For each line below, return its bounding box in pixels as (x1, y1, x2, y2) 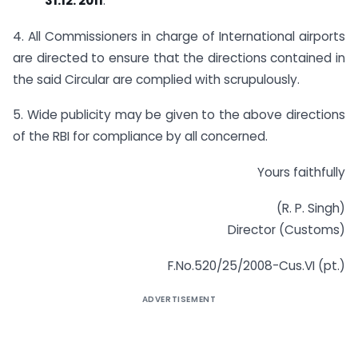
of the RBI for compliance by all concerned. (13, 128, 268, 145)
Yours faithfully (257, 164, 345, 181)
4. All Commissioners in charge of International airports (13, 27, 345, 45)
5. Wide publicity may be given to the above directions (13, 106, 345, 124)
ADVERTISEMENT (141, 292, 217, 305)
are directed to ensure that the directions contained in (13, 49, 345, 66)
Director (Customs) (228, 221, 345, 238)
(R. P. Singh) (276, 200, 345, 217)
